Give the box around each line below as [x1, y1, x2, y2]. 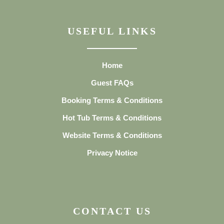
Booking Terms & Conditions [61, 96, 162, 104]
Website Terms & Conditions [62, 131, 162, 139]
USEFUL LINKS [67, 25, 157, 36]
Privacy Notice [86, 148, 137, 157]
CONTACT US [72, 205, 151, 216]
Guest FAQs [90, 78, 133, 87]
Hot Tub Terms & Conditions [62, 113, 161, 122]
